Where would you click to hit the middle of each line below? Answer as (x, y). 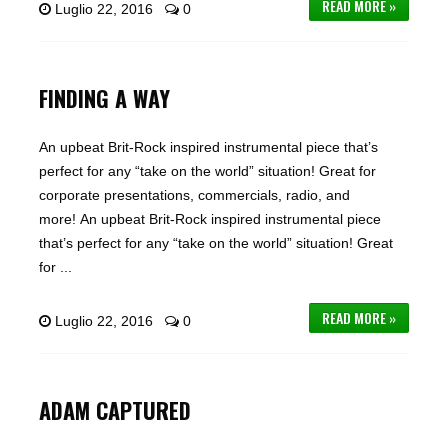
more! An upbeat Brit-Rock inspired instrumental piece (209, 219)
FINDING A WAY (104, 98)
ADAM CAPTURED (114, 410)
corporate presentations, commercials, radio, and (194, 195)
